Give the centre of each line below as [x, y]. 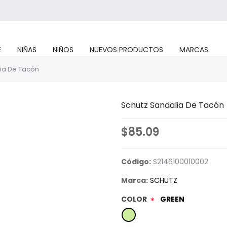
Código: [136, 162]
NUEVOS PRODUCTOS [126, 50]
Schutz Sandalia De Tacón [173, 105]
